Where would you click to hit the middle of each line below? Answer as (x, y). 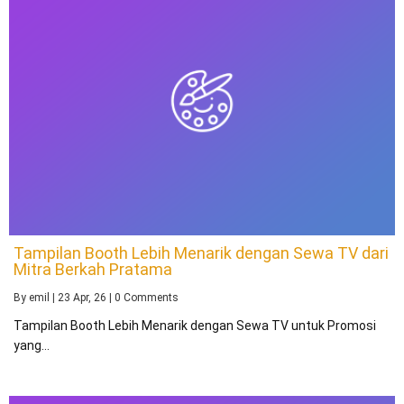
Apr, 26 (90, 297)
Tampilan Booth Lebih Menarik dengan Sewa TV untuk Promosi (195, 325)
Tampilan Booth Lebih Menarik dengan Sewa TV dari (201, 252)
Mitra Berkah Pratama (93, 269)
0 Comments (147, 297)
